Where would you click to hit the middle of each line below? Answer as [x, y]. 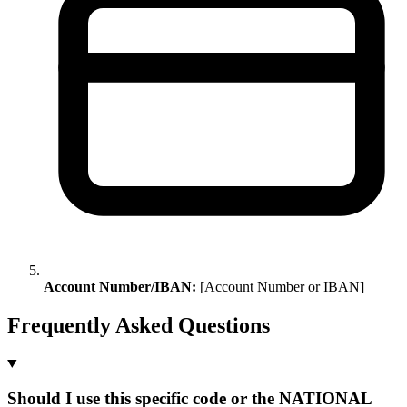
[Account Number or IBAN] [280, 286]
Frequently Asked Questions [139, 325]
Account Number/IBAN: [120, 286]
